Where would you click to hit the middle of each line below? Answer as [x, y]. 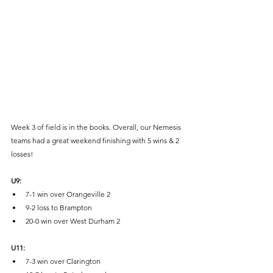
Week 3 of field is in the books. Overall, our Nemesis [97, 127]
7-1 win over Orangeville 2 [68, 194]
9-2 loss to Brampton [59, 207]
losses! [23, 154]
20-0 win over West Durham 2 [73, 221]
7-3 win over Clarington [63, 261]
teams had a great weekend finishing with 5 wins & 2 [96, 140]
